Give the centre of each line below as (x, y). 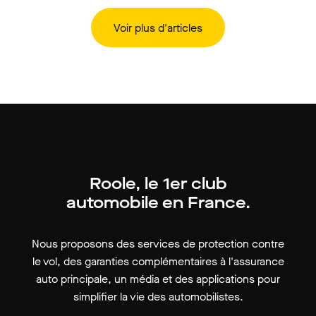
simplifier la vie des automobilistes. (158, 297)
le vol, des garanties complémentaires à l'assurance (158, 261)
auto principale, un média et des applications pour (158, 279)
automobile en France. (158, 203)
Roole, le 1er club (158, 184)
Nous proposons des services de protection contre (158, 244)
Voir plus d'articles (158, 28)
